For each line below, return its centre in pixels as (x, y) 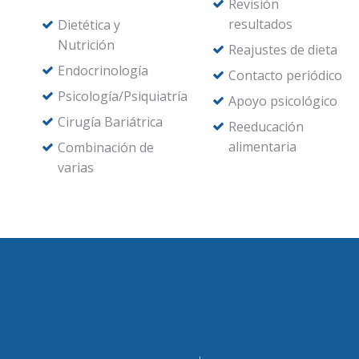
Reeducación (266, 127)
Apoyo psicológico (283, 101)
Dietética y (89, 25)
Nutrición (86, 45)
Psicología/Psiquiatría (122, 96)
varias (75, 167)
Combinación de (105, 147)
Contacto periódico (286, 75)
